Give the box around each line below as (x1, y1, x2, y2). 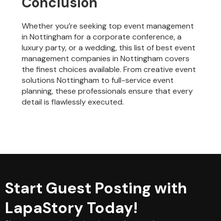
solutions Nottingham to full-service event (22, 74, 174, 85)
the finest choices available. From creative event (22, 64, 196, 74)
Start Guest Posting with (5, 178, 187, 199)
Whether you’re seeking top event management (22, 20, 194, 31)
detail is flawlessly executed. (22, 96, 124, 107)
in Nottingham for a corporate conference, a (22, 31, 182, 42)
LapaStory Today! (5, 198, 138, 219)
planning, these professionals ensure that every (22, 85, 193, 96)
